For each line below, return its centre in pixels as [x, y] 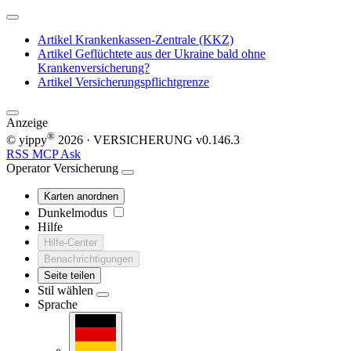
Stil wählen [67, 290]
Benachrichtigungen [89, 259]
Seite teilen [69, 275]
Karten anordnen [81, 196]
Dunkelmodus [74, 212]
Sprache [58, 304]
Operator [28, 168]
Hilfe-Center [71, 242]
